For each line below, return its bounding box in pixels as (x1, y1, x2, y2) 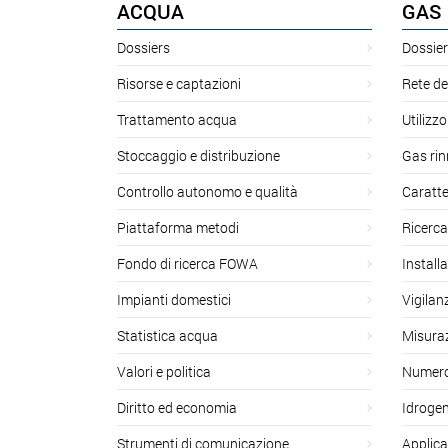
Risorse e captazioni (117, 73, 241, 93)
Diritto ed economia (117, 397, 237, 417)
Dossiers (117, 37, 170, 57)
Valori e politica (117, 361, 211, 381)
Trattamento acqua (117, 109, 237, 129)
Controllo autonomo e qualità (117, 181, 298, 201)
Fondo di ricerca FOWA (117, 253, 258, 273)
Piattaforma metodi (117, 217, 239, 237)
